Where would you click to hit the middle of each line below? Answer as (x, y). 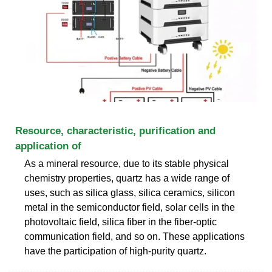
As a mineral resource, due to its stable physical (127, 163)
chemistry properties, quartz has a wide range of (127, 178)
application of (48, 146)
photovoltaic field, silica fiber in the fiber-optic (121, 222)
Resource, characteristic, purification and (115, 131)
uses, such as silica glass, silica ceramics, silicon (130, 192)
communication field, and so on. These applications (134, 236)
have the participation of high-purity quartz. (115, 251)
